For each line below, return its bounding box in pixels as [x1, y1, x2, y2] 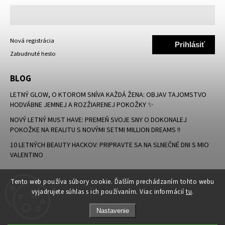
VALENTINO [10, 150, 43, 161]
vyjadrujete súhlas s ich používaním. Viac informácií [31, 187, 186, 196]
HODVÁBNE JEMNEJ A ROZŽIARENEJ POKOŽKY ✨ [10, 100, 154, 110]
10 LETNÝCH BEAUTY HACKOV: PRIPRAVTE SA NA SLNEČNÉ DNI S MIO [10, 140, 209, 151]
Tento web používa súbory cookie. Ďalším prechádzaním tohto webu [11, 177, 214, 186]
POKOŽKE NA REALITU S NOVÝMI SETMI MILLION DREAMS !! [10, 125, 180, 136]
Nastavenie [96, 207, 129, 214]
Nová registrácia [10, 36, 54, 46]
